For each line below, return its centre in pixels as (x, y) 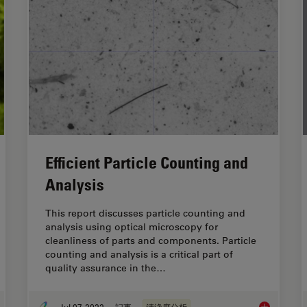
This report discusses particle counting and (145, 213)
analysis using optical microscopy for (132, 227)
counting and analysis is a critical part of (139, 255)
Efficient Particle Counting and (147, 162)
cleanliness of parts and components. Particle (151, 241)
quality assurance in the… (106, 268)
